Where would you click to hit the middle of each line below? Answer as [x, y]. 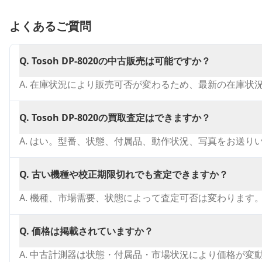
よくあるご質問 [50, 26]
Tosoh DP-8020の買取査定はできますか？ [121, 118]
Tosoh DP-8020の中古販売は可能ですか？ [121, 61]
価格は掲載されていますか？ [92, 231]
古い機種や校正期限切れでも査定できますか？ [130, 174]
